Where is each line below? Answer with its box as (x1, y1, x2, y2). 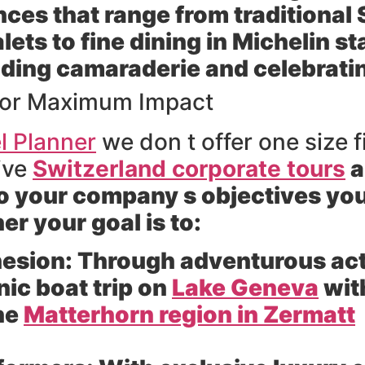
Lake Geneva (172, 274, 319, 302)
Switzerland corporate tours (33, 155, 345, 183)
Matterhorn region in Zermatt (24, 301, 355, 329)
